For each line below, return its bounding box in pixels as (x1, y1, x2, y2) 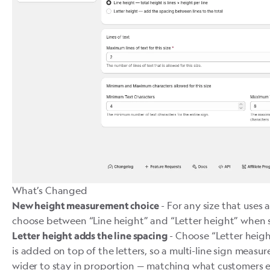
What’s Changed (12, 183, 87, 197)
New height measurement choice (12, 199, 159, 212)
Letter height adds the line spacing (12, 229, 168, 242)
